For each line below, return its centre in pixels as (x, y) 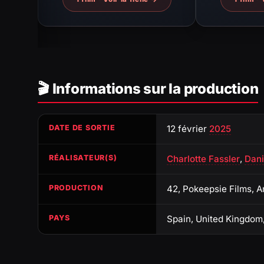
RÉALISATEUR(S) (83, 157)
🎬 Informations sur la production (148, 88)
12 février (188, 128)
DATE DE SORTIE (82, 127)
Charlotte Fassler (203, 159)
